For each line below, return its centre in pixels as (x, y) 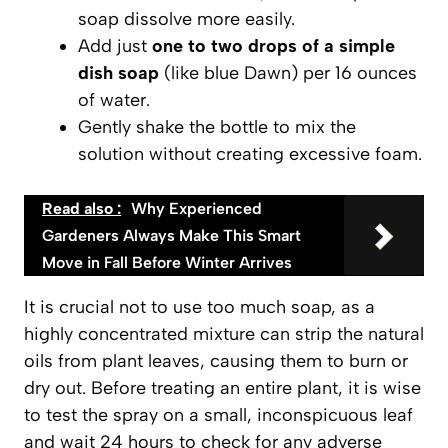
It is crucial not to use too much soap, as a (199, 306)
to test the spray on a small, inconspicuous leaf (218, 414)
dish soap (118, 72)
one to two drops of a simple (273, 45)
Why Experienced (196, 208)
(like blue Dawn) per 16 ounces (288, 72)
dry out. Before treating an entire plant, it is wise (222, 387)
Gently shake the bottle (173, 126)
